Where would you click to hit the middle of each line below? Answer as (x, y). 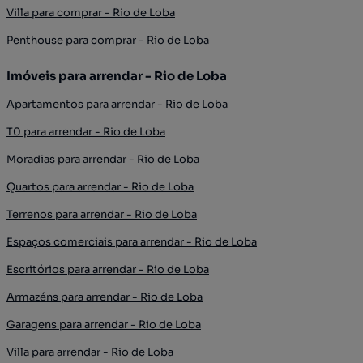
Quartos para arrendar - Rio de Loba (100, 187)
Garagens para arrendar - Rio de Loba (104, 325)
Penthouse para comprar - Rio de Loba (108, 41)
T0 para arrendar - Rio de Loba (86, 132)
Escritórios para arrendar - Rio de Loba (108, 270)
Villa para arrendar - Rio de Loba (90, 352)
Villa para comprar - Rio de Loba (91, 13)
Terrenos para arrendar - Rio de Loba (102, 215)
